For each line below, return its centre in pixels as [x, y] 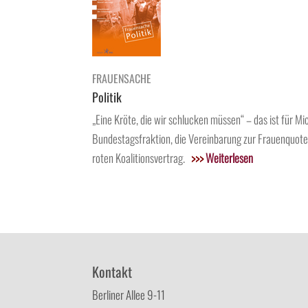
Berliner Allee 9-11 [129, 295]
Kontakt [112, 272]
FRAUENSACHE [123, 78]
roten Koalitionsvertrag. [142, 157]
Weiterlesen [230, 157]
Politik [107, 97]
